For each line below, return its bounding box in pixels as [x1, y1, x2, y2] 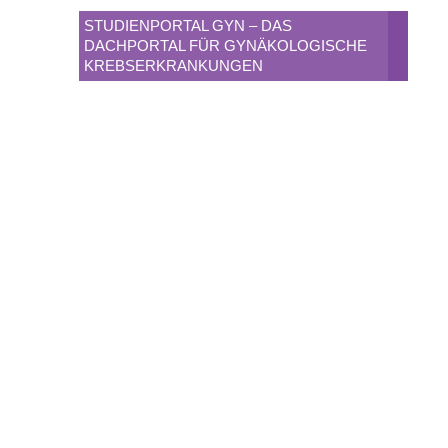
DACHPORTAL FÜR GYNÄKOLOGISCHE [83, 37, 367, 55]
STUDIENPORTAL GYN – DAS [83, 17, 292, 35]
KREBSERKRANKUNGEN [83, 57, 263, 75]
